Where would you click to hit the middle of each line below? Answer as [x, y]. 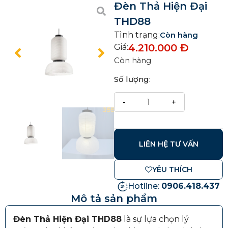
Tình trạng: [137, 35]
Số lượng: [132, 79]
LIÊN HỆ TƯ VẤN [168, 144]
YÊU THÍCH [172, 169]
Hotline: [144, 186]
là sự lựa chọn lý [155, 219]
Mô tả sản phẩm [114, 198]
